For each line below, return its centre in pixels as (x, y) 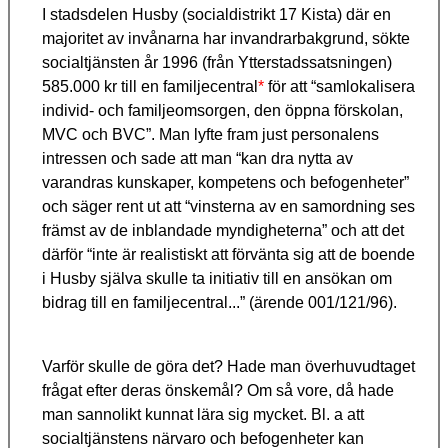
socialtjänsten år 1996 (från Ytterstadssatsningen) (217, 63)
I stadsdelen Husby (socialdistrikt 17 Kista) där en (216, 15)
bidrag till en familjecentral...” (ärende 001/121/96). (219, 303)
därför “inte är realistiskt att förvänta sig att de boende (228, 255)
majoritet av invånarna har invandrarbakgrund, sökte (226, 39)
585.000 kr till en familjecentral (150, 87)
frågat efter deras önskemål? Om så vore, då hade (218, 391)
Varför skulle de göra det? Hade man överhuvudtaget (228, 367)
